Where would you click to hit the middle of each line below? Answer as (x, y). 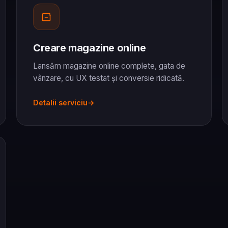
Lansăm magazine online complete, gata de (109, 66)
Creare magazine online (90, 48)
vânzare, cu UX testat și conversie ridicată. (109, 78)
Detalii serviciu (60, 102)
